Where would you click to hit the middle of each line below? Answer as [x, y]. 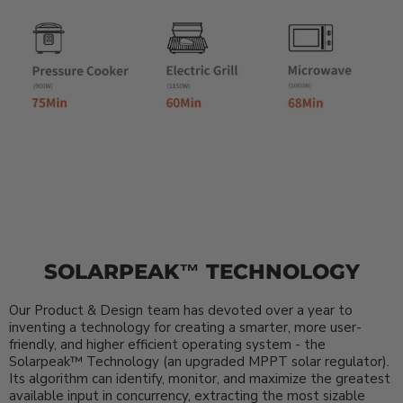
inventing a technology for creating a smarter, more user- [185, 327]
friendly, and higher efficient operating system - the [167, 344]
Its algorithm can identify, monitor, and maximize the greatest [200, 378]
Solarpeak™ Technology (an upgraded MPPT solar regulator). [199, 361]
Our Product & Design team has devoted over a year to [181, 310]
